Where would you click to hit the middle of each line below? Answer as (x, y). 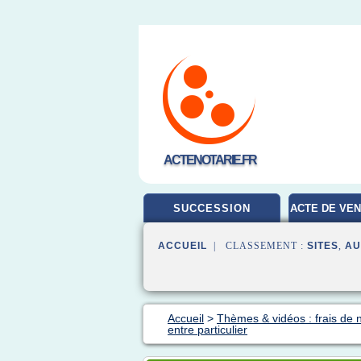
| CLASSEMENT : (257, 246)
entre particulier (207, 330)
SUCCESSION (212, 208)
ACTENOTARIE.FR (210, 160)
